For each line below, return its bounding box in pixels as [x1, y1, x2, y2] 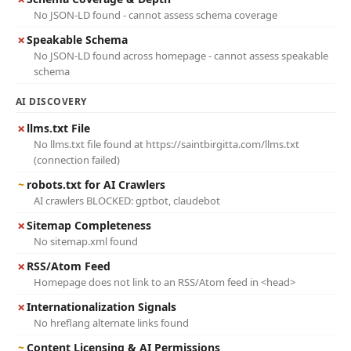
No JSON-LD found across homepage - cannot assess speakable [34, 49, 328, 63]
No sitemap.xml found [34, 234, 138, 248]
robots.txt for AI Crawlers [27, 177, 165, 192]
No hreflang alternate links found [34, 316, 189, 330]
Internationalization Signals [27, 299, 176, 314]
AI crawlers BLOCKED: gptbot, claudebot [34, 194, 220, 208]
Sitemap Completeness [27, 218, 151, 233]
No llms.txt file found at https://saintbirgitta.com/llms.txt [34, 137, 299, 151]
